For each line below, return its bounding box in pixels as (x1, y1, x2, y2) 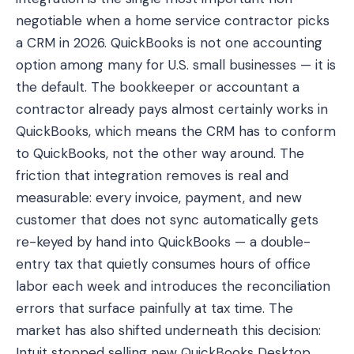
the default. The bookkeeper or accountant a (16, 78, 299, 96)
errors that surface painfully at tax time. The (16, 299, 293, 317)
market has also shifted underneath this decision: (16, 322, 321, 339)
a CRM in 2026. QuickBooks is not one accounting (16, 34, 322, 51)
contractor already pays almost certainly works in (16, 100, 328, 118)
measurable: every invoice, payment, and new (16, 189, 302, 206)
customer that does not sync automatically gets (16, 211, 318, 228)
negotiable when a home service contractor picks (16, 12, 330, 29)
